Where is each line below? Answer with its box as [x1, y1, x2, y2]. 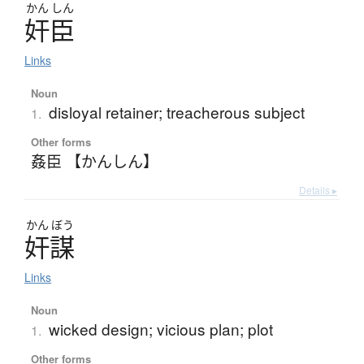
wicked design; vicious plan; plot [48, 318, 273, 340]
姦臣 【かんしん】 [30, 149, 158, 172]
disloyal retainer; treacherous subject [48, 101, 305, 123]
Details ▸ [299, 183, 337, 197]
